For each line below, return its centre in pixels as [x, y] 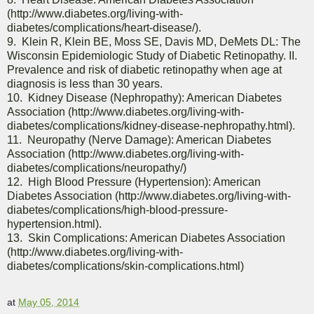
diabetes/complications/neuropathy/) [97, 168]
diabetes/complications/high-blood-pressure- [117, 210]
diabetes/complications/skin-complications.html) [125, 266]
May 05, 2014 [49, 302]
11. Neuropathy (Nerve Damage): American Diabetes [139, 140]
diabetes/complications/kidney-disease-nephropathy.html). [151, 126]
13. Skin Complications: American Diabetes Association [146, 238]
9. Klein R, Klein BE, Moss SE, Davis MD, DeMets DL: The [154, 42]
